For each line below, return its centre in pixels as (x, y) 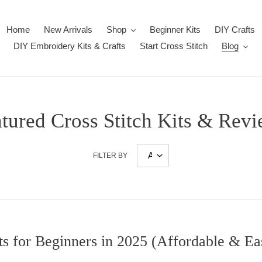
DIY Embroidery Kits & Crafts (70, 46)
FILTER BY (110, 155)
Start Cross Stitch (174, 46)
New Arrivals (68, 30)
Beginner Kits (175, 30)
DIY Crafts (235, 30)
